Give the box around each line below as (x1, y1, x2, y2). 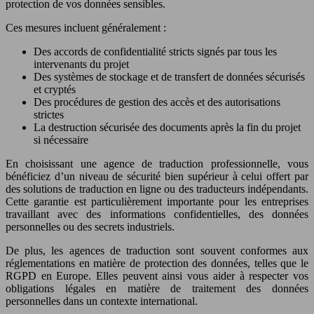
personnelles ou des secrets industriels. (6, 220, 175, 233)
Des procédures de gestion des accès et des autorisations (34, 95, 280, 108)
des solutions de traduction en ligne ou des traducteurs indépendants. (6, 182, 308, 195)
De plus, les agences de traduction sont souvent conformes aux (6, 244, 308, 257)
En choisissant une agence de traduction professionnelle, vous (6, 157, 308, 170)
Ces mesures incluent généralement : (6, 21, 166, 34)
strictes (34, 108, 64, 121)
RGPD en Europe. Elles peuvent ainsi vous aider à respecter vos (6, 269, 308, 282)
